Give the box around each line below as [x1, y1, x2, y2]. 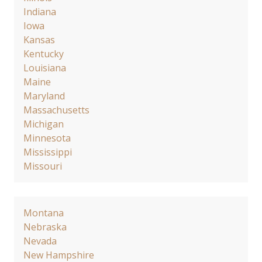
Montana [23, 206, 64, 219]
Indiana [23, 5, 56, 18]
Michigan [23, 118, 64, 130]
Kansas [23, 33, 55, 46]
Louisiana [23, 61, 66, 74]
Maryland [23, 89, 65, 102]
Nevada [23, 235, 57, 247]
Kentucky [23, 47, 64, 60]
